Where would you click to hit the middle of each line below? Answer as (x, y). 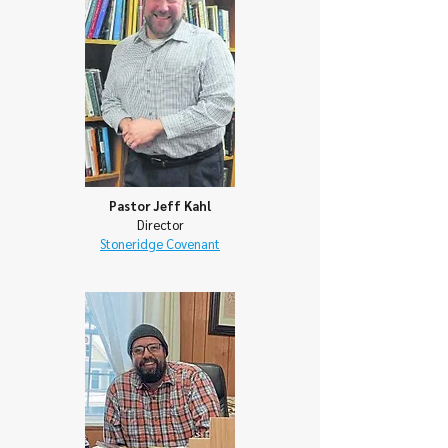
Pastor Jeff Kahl (160, 205)
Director (160, 224)
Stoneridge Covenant (160, 243)
